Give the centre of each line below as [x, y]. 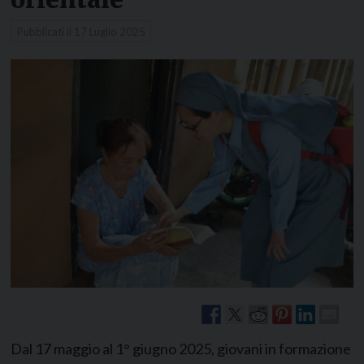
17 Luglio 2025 [109, 31]
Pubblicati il [45, 31]
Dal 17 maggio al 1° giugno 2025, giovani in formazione [181, 348]
